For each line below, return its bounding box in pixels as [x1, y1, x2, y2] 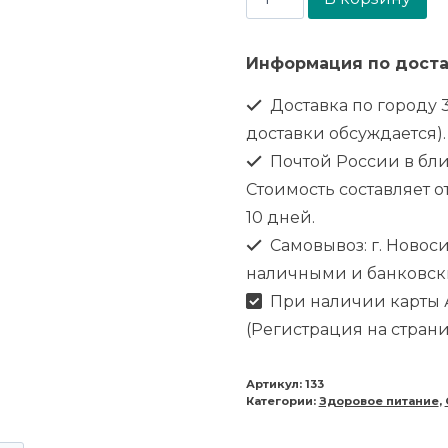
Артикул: [245, 376, 305, 391]
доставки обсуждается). [245, 123, 446, 143]
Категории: [245, 393, 319, 408]
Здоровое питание [318, 393, 439, 408]
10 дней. [245, 207, 315, 227]
